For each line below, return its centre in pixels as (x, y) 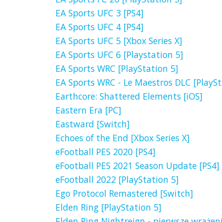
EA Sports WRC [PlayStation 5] (117, 69)
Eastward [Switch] (93, 124)
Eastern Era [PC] (88, 110)
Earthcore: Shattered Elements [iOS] (129, 96)
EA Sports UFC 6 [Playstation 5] (119, 55)
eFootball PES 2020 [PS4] (106, 152)
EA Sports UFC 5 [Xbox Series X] (119, 41)
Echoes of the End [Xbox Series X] (123, 138)
